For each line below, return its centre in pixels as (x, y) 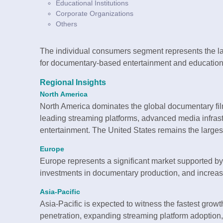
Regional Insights (73, 83)
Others (66, 24)
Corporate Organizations (95, 14)
